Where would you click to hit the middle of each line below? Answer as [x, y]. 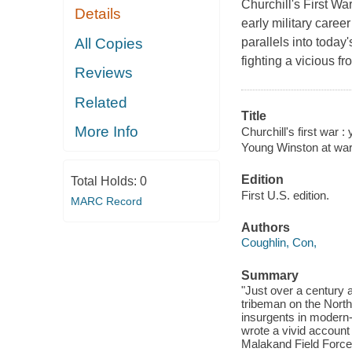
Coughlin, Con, [279, 243]
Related [101, 102]
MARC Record [106, 201]
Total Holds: [105, 181]
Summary [269, 275]
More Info [107, 132]
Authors [265, 227]
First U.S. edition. [285, 195]
